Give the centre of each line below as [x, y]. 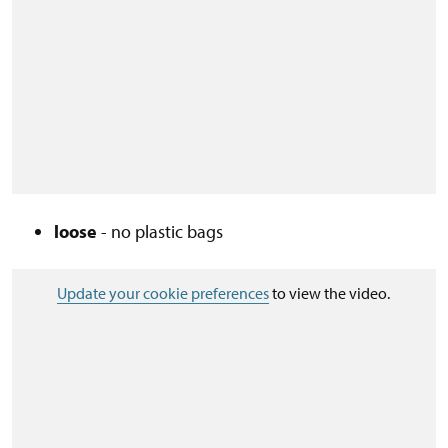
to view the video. [330, 293]
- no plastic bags [160, 232]
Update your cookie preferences [163, 293]
